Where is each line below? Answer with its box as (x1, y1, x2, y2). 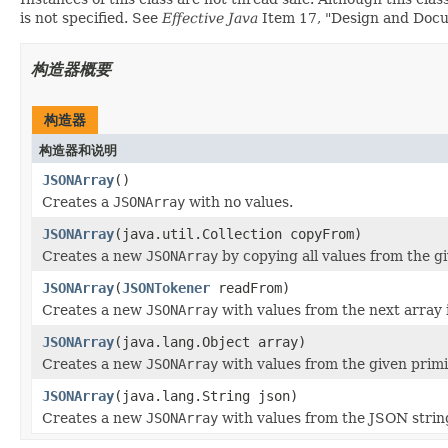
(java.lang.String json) (114, 387, 298, 404)
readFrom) (210, 279, 290, 296)
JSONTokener (122, 279, 210, 296)
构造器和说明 (39, 142, 117, 158)
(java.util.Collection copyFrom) (114, 225, 362, 242)
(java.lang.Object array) (114, 333, 306, 350)
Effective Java (162, 9, 258, 26)
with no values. (185, 193, 293, 210)
